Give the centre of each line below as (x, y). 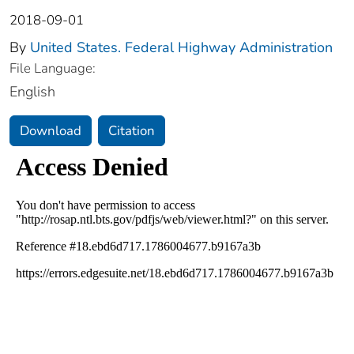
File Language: (53, 69)
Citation (132, 131)
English (32, 92)
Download (51, 131)
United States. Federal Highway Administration (181, 48)
